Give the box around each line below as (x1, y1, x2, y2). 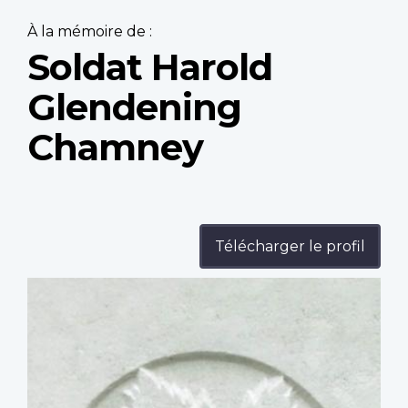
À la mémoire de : (27, 23, 152, 41)
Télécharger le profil (215, 238, 365, 256)
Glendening (27, 85, 241, 130)
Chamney (27, 125, 203, 170)
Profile (26, 279, 77, 297)
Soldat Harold (27, 45, 272, 90)
